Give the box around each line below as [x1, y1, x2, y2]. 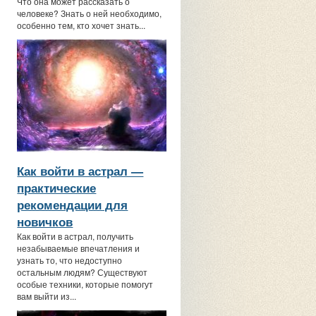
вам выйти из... [17, 290, 77, 302]
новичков [17, 213, 73, 230]
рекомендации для [17, 196, 128, 213]
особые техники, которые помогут [17, 278, 154, 290]
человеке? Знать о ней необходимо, [17, 7, 162, 19]
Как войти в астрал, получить [17, 230, 134, 242]
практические [17, 179, 97, 196]
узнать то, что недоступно [17, 254, 123, 266]
